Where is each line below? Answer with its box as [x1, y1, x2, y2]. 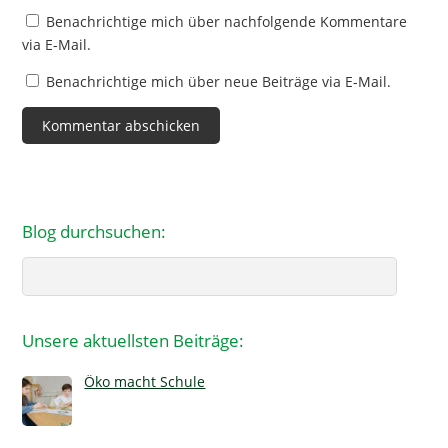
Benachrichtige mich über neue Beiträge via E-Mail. [46, 72, 392, 92]
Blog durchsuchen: [22, 220, 167, 244]
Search [21, 258, 68, 278]
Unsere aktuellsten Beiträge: [22, 329, 245, 353]
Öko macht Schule [84, 372, 206, 392]
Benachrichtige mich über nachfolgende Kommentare [46, 12, 408, 32]
